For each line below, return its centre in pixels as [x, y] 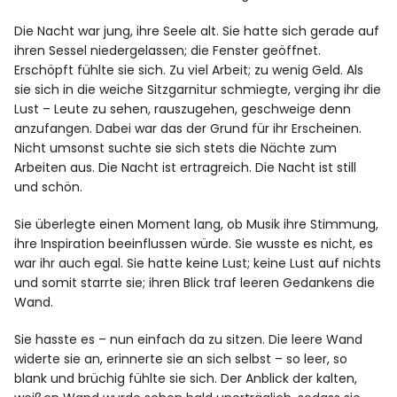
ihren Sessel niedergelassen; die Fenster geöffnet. [168, 51]
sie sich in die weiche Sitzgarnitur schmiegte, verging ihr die [198, 90]
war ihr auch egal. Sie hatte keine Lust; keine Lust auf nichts [198, 264]
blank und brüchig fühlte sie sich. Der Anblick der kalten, [186, 379]
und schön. [49, 187]
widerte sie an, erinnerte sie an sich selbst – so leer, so [181, 359]
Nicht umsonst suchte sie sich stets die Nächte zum [176, 148]
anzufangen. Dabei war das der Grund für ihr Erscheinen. [188, 129]
